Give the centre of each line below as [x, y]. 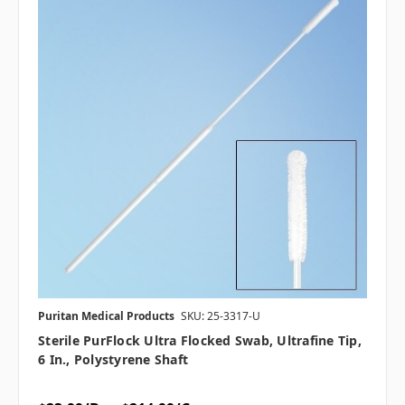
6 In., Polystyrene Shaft [113, 360]
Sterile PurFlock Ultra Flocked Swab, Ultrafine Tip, [200, 341]
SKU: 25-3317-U [221, 316]
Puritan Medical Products [106, 316]
